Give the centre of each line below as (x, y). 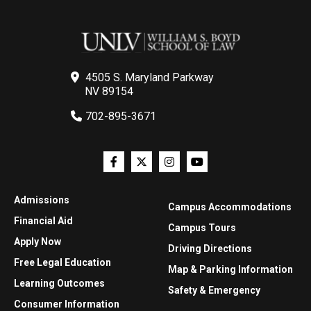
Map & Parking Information (230, 270)
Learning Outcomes (59, 284)
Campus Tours (202, 228)
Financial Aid (43, 221)
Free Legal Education (62, 263)
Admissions (42, 200)
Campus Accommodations (230, 207)
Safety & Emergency (214, 291)
